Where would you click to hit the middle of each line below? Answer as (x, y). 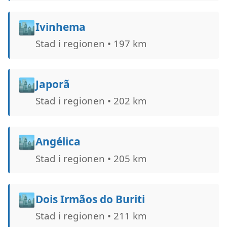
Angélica (58, 142)
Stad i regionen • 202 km (91, 101)
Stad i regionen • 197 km (91, 43)
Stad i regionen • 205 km (91, 158)
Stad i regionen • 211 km (91, 215)
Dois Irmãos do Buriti (90, 199)
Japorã (52, 84)
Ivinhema (60, 27)
